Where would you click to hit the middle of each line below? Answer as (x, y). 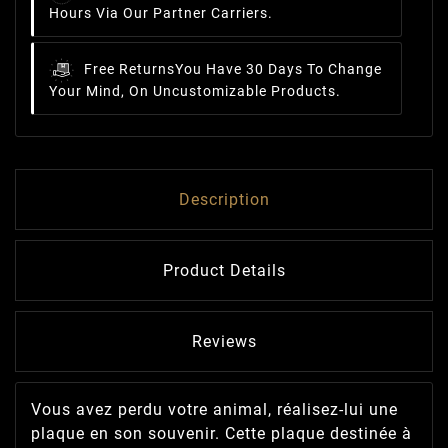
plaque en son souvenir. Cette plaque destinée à (221, 434)
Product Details (224, 271)
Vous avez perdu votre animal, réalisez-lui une (214, 410)
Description (224, 200)
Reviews (224, 342)
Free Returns (129, 69)
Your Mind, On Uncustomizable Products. (195, 91)
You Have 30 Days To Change (278, 69)
